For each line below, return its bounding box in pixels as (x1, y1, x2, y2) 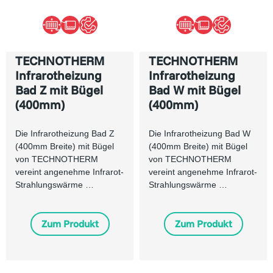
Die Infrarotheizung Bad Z (15, 128, 115, 138)
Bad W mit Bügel (149, 82, 241, 97)
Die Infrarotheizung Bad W (149, 128, 250, 138)
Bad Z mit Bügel (15, 82, 103, 97)
